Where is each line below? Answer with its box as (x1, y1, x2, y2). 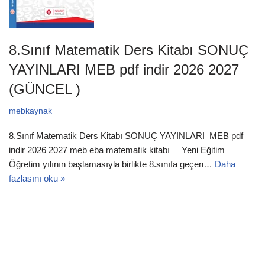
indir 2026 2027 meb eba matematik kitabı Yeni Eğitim (9, 145, 225, 155)
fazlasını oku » (9, 173, 65, 183)
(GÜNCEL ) (9, 81, 80, 97)
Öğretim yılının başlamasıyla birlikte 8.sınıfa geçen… (9, 159, 215, 169)
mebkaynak (9, 106, 52, 115)
